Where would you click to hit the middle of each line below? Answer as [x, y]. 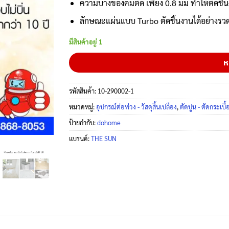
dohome [109, 123]
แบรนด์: [80, 139]
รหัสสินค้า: [83, 91]
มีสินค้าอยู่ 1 [85, 41]
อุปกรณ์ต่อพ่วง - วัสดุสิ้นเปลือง [136, 107]
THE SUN [104, 139]
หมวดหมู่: [82, 107]
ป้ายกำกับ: [83, 123]
